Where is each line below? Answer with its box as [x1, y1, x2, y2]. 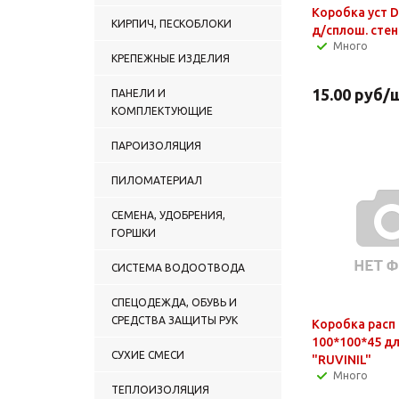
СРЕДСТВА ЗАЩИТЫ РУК [111, 313, 238, 326]
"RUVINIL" [312, 352, 371, 367]
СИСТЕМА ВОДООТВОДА [111, 261, 245, 273]
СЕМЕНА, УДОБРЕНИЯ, [111, 208, 225, 221]
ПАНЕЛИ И [111, 86, 166, 99]
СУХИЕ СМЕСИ [111, 348, 184, 361]
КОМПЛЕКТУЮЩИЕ [111, 104, 213, 117]
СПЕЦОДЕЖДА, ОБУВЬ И [111, 296, 237, 308]
